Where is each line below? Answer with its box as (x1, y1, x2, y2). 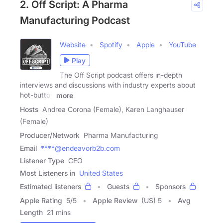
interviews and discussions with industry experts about (20, 81, 196, 90)
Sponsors (155, 182, 186, 191)
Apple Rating (20, 196, 62, 205)
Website (60, 40, 86, 49)
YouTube (169, 40, 196, 49)
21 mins (47, 208, 71, 217)
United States (79, 168, 123, 177)
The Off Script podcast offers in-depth (60, 71, 182, 80)
